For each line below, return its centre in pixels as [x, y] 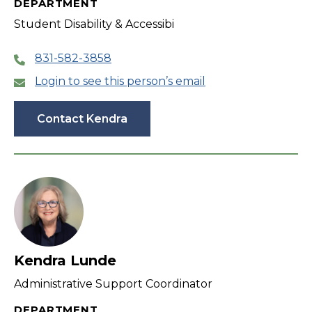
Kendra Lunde [65, 261]
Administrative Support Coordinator [113, 284]
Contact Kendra [82, 119]
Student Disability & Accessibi [94, 24]
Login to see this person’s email [120, 81]
